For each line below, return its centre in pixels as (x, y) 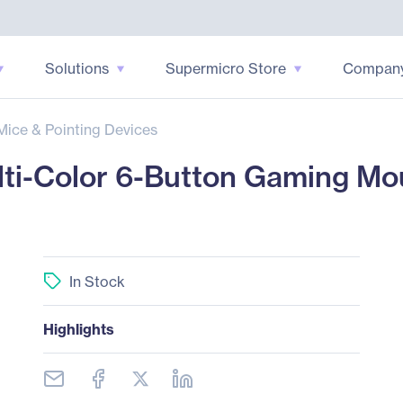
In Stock (97, 281)
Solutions (76, 68)
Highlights (78, 329)
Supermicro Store (225, 68)
